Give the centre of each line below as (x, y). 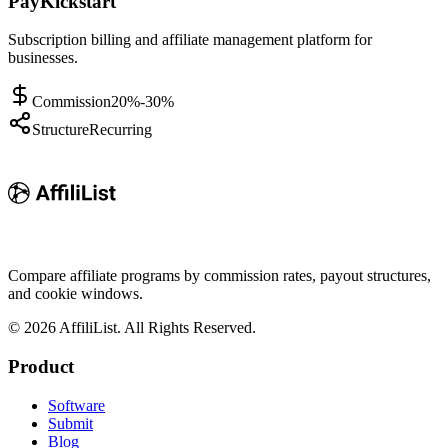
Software (76, 405)
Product (41, 366)
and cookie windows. (75, 294)
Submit (70, 423)
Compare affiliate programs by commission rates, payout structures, (219, 276)
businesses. (43, 58)
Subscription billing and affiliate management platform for (190, 40)
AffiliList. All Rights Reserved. (156, 328)
